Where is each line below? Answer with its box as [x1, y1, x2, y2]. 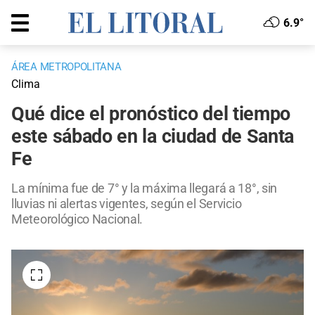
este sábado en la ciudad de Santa [11, 125, 295, 148]
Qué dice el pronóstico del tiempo [11, 103, 291, 126]
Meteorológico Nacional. [11, 212, 143, 227]
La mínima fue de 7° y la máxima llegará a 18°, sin [11, 181, 278, 196]
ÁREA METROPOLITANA [11, 60, 122, 74]
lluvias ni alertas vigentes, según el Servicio [11, 196, 242, 212]
